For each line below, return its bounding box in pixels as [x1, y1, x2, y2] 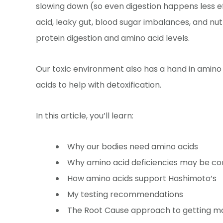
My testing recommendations [67, 188, 183, 200]
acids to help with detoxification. [36, 79, 161, 91]
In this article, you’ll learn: [36, 110, 133, 121]
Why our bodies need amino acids [67, 140, 198, 152]
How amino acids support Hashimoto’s [67, 172, 217, 184]
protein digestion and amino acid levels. [36, 32, 190, 44]
